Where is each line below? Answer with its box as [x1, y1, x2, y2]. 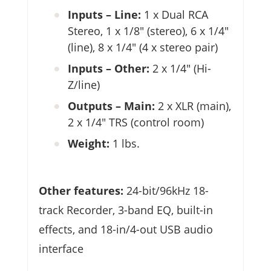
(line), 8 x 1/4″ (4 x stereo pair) [68, 40, 218, 55]
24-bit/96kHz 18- [126, 183, 209, 198]
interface [39, 241, 83, 256]
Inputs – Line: [68, 7, 144, 22]
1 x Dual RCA [144, 7, 208, 22]
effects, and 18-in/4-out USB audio [39, 222, 213, 237]
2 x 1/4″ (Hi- [152, 61, 211, 76]
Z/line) [68, 77, 100, 93]
